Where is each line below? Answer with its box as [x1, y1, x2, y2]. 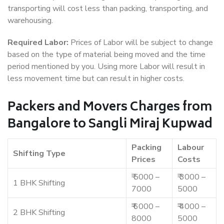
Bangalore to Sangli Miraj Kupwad [7, 114, 212, 136]
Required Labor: [7, 37, 68, 48]
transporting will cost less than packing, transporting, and [7, 3, 208, 14]
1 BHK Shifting [13, 177, 65, 189]
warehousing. [7, 15, 53, 26]
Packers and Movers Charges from [7, 97, 212, 119]
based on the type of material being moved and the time [7, 49, 205, 60]
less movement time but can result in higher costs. [7, 73, 184, 84]
